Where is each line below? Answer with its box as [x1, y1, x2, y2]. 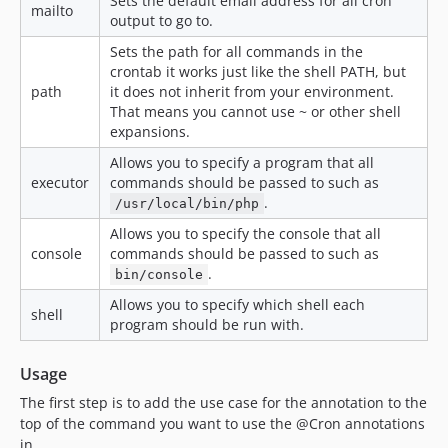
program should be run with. [110, 315, 304, 334]
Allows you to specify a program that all [110, 153, 374, 172]
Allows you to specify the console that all [110, 224, 381, 243]
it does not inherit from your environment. [110, 82, 394, 101]
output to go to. [110, 11, 213, 30]
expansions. [110, 122, 190, 141]
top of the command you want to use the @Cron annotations [20, 414, 425, 433]
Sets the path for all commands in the [110, 42, 363, 61]
